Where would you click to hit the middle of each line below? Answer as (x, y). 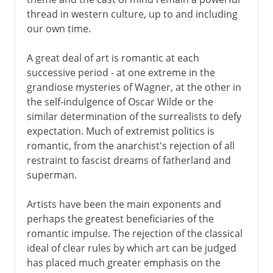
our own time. (58, 28)
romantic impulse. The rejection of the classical (134, 233)
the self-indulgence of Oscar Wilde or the (120, 101)
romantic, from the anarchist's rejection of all (130, 145)
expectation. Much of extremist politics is (120, 131)
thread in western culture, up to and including (132, 14)
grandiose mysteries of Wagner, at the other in (134, 87)
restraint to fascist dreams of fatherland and (129, 160)
